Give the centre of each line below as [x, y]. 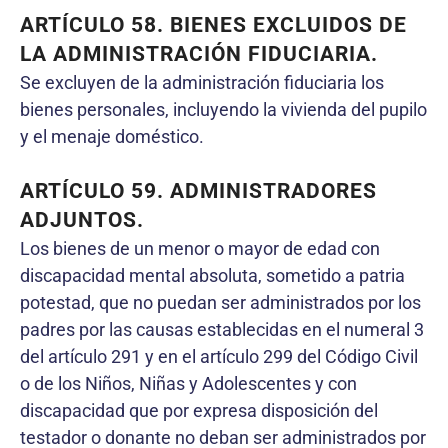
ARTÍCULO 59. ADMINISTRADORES [198, 190]
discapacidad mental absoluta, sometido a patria [212, 275]
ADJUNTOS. [82, 219]
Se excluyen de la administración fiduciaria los [202, 82]
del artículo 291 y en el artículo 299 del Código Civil [219, 356]
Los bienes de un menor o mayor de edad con [200, 248]
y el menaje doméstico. [112, 136]
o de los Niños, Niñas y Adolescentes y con [188, 383]
